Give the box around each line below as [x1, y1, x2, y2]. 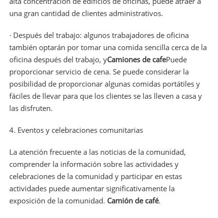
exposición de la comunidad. [9, 195, 105, 205]
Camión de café [107, 195, 159, 205]
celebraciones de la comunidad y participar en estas [9, 171, 182, 181]
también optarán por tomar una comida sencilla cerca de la [9, 42, 207, 52]
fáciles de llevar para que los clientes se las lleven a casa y [9, 91, 202, 101]
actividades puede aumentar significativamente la [9, 183, 175, 193]
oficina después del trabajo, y [9, 54, 107, 64]
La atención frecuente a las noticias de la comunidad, [9, 146, 186, 157]
